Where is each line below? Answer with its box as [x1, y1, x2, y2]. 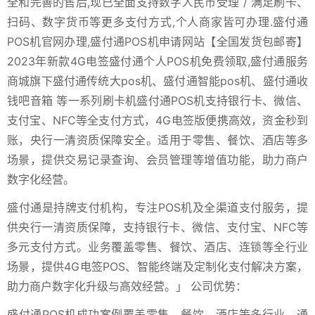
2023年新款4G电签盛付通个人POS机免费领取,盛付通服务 [7, 54, 308, 69]
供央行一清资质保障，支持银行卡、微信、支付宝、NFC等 [7, 220, 308, 235]
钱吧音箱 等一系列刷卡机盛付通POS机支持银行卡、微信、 [7, 94, 308, 108]
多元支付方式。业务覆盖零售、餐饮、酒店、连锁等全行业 [7, 240, 308, 255]
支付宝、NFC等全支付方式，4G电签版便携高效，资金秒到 [7, 113, 308, 128]
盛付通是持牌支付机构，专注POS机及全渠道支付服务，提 [7, 200, 308, 215]
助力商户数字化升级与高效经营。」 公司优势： [7, 279, 247, 294]
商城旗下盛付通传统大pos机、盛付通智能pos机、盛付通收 [7, 74, 308, 89]
